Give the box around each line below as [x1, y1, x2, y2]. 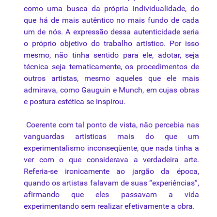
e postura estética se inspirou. [24, 97, 125, 107]
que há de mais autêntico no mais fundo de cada [24, 15, 199, 25]
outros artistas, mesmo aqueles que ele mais [24, 74, 199, 83]
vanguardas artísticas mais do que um [24, 132, 199, 141]
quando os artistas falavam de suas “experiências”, [24, 178, 199, 188]
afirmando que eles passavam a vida [24, 190, 199, 200]
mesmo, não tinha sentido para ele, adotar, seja [24, 50, 199, 60]
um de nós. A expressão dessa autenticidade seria [24, 27, 199, 37]
